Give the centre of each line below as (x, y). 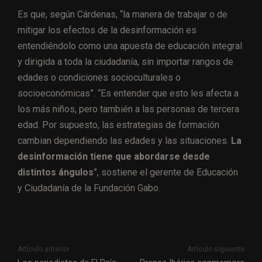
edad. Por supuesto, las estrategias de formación (118, 125)
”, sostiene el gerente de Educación (166, 172)
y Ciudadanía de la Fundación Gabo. (89, 188)
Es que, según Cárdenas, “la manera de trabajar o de (123, 14)
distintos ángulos (56, 172)
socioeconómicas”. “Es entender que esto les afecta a (128, 93)
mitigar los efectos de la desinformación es (107, 30)
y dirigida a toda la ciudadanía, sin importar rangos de (125, 61)
